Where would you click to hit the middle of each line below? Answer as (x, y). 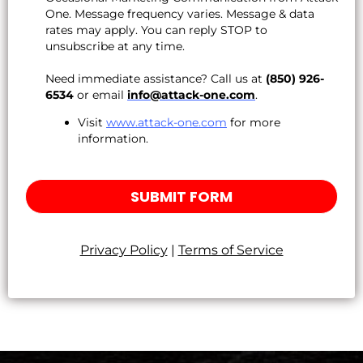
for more (254, 123)
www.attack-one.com (167, 123)
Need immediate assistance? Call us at (156, 79)
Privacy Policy (124, 250)
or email (100, 95)
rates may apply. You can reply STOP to (156, 30)
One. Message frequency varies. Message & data (180, 14)
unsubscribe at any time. (115, 47)
